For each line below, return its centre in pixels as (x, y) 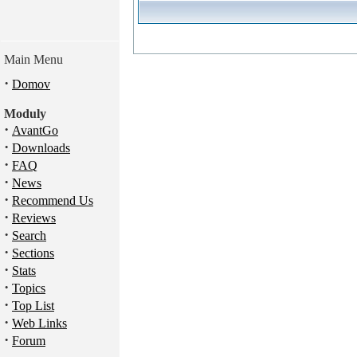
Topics (29, 288)
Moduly (25, 114)
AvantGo (35, 130)
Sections (33, 253)
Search (29, 235)
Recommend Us (53, 200)
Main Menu (33, 59)
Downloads (41, 148)
